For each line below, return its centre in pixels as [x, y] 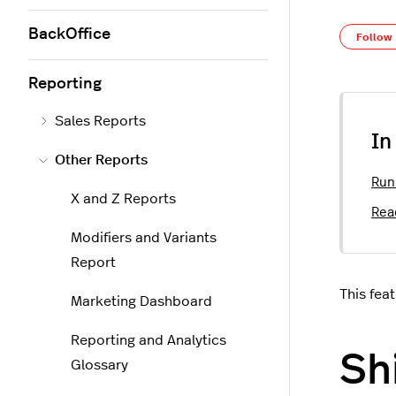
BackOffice [69, 34]
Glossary [99, 365]
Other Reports [101, 160]
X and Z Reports [123, 199]
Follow [374, 37]
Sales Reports [100, 121]
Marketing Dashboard [141, 301]
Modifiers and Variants [144, 238]
